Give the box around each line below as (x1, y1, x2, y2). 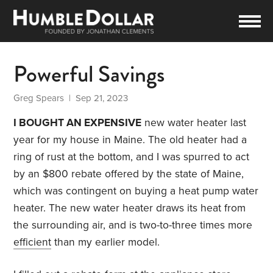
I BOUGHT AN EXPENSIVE (13, 116, 142, 130)
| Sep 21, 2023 (64, 93, 129, 104)
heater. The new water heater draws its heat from (13, 202, 246, 215)
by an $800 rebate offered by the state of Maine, (13, 168, 244, 181)
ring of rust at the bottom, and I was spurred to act (13, 151, 250, 164)
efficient (13, 236, 52, 249)
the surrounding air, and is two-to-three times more (13, 219, 253, 232)
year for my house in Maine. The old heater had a (13, 133, 247, 147)
